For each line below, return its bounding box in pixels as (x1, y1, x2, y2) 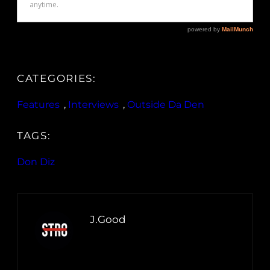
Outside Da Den (127, 99, 204, 111)
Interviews (68, 99, 119, 111)
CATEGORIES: (17, 72, 96, 85)
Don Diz (17, 156, 55, 168)
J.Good (90, 213, 126, 226)
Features (17, 99, 60, 111)
